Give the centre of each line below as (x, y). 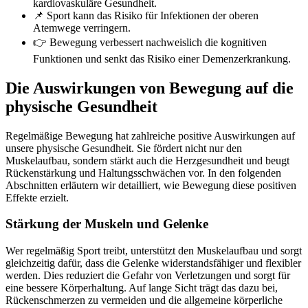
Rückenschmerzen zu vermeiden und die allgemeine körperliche (144, 300)
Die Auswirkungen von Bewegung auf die (150, 88)
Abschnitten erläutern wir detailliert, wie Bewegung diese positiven (151, 185)
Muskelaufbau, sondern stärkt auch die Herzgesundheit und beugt (147, 160)
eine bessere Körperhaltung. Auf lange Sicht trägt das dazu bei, (142, 288)
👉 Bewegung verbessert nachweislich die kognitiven (150, 42)
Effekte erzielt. (37, 197)
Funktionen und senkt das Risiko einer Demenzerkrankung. (162, 58)
